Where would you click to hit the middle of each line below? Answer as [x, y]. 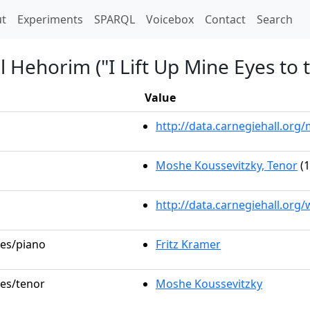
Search [275, 19]
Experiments [50, 19]
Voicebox [170, 19]
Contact [225, 19]
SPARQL [115, 19]
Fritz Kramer [188, 244]
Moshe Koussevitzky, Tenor [227, 165]
